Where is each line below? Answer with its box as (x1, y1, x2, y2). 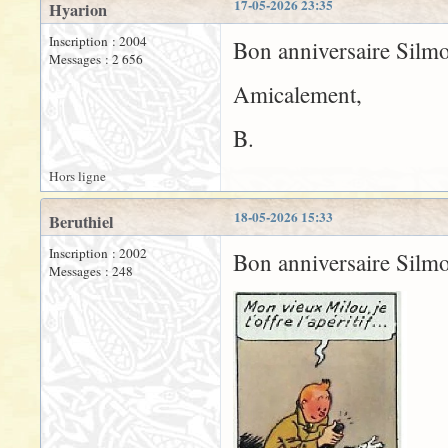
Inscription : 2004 (49, 32, 147, 51)
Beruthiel (49, 210, 114, 235)
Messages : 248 (49, 262, 133, 281)
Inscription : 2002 (49, 244, 147, 263)
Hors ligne (49, 167, 106, 186)
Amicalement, (233, 79, 362, 110)
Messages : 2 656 (49, 50, 143, 69)
